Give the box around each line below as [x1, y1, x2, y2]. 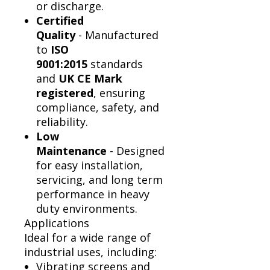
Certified [36, 13, 84, 28]
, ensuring [93, 86, 145, 101]
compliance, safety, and [36, 100, 159, 115]
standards [87, 57, 143, 72]
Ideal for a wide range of [24, 230, 151, 245]
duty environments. [36, 201, 137, 216]
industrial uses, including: [24, 245, 157, 260]
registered [36, 86, 93, 101]
